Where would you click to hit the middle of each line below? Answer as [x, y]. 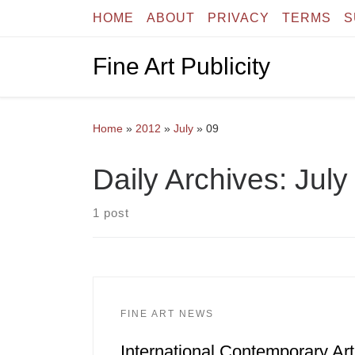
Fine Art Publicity [181, 67]
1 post [111, 213]
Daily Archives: [194, 179]
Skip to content [63, 22]
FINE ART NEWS [167, 313]
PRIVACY [239, 18]
